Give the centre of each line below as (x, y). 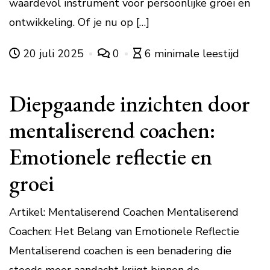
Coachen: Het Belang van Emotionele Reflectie (124, 232)
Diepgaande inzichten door (130, 104)
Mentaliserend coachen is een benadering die (120, 251)
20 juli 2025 (53, 54)
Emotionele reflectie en (111, 157)
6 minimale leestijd (192, 54)
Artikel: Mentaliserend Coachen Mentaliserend (124, 212)
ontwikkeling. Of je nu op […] (79, 23)
